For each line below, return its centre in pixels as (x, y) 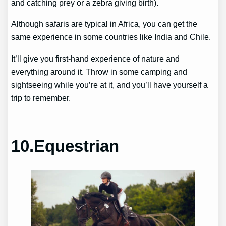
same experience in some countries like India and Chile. (112, 37)
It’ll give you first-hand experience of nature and (96, 58)
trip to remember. (42, 98)
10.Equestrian (65, 146)
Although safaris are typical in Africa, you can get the (104, 24)
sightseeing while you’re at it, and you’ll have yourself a (110, 84)
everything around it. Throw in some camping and (99, 71)
